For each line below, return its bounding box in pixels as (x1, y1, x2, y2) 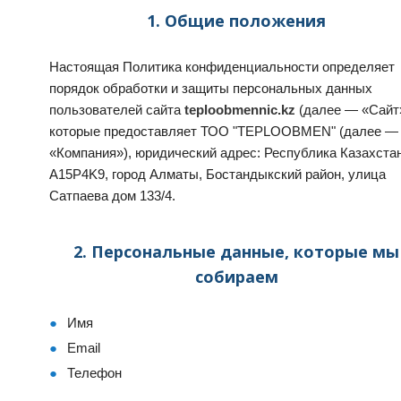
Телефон (67, 365, 122, 380)
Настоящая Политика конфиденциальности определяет (49, 59, 395, 74)
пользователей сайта (49, 102, 184, 117)
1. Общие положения (147, 10, 326, 31)
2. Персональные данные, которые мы (73, 241, 399, 262)
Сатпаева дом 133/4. (49, 188, 175, 203)
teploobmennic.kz (184, 102, 295, 117)
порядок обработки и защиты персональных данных (49, 81, 372, 96)
